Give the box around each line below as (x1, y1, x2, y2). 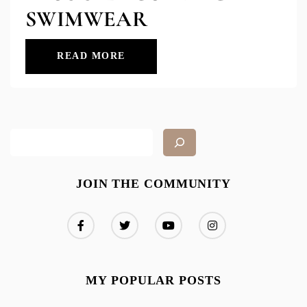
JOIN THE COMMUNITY (75, 176, 232, 191)
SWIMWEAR (25, 5, 148, 32)
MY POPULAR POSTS (86, 273, 221, 287)
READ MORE (57, 51, 125, 62)
